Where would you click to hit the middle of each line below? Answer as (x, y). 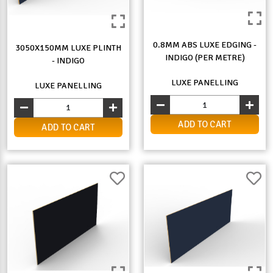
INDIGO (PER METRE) (205, 58)
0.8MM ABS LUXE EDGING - (205, 45)
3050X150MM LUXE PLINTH (68, 48)
